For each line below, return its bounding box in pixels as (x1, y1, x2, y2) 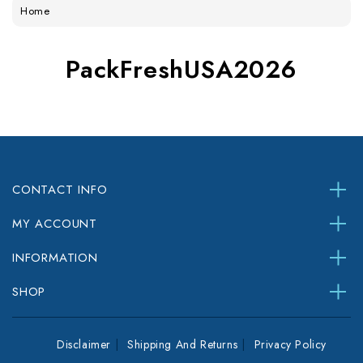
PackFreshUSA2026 (66, 52, 297, 88)
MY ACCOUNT (12, 215, 97, 233)
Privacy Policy (254, 336, 327, 353)
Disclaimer (57, 336, 112, 353)
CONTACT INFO (12, 181, 108, 199)
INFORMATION (12, 249, 98, 267)
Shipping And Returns (127, 336, 238, 353)
